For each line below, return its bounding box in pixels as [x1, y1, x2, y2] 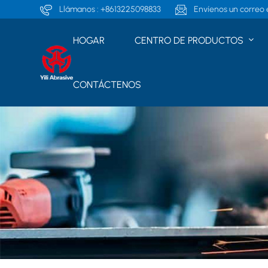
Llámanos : [57, 4, 101, 14]
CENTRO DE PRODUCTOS [134, 35, 246, 47]
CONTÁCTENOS [72, 78, 141, 90]
